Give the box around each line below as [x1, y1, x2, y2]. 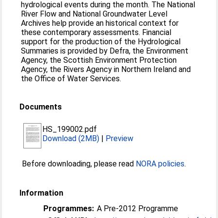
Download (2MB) [42, 134, 100, 143]
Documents [19, 102, 62, 111]
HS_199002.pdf [42, 125, 97, 134]
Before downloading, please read [22, 159, 136, 168]
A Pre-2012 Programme [97, 204, 179, 213]
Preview [106, 134, 134, 143]
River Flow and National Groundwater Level [21, 9, 168, 18]
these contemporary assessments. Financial [21, 28, 172, 37]
